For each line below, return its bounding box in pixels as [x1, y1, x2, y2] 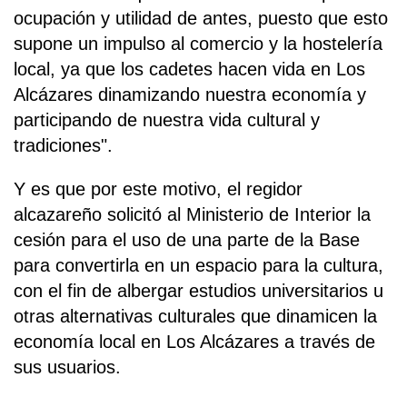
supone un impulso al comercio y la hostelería [14, 34, 382, 55]
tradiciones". [14, 135, 113, 156]
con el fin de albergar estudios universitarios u [14, 281, 383, 302]
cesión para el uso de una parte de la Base [14, 230, 360, 251]
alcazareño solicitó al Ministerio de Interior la [14, 204, 371, 225]
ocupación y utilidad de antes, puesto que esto [14, 8, 388, 29]
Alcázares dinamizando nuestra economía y [14, 84, 366, 105]
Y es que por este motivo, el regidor [14, 179, 303, 200]
